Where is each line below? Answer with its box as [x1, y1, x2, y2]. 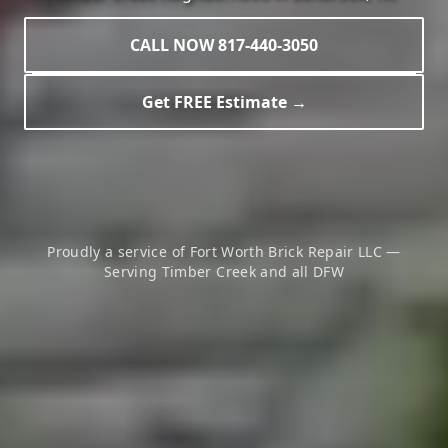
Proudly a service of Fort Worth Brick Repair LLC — [47, 242, 401, 261]
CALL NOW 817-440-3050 [130, 34, 318, 56]
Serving [103, 262, 162, 281]
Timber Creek [161, 262, 256, 281]
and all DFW [255, 262, 345, 281]
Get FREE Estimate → [141, 91, 307, 113]
